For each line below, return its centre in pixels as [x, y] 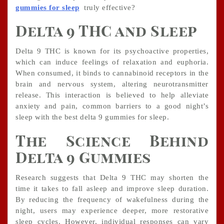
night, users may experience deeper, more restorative [112, 210]
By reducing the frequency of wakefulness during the [112, 199]
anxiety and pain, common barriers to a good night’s [112, 106]
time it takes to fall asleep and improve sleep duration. [112, 188]
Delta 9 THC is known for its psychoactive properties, [112, 51]
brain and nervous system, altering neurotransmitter [112, 84]
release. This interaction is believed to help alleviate [112, 95]
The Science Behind [112, 142]
